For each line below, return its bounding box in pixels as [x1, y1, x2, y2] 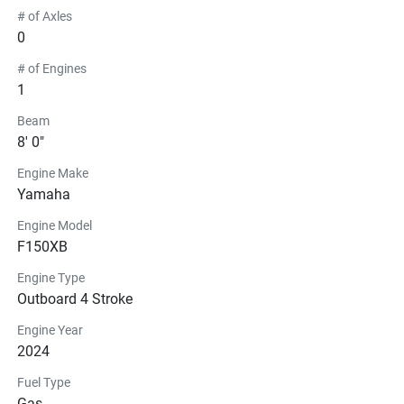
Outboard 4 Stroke [17, 289, 133, 308]
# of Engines [17, 60, 87, 76]
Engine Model [17, 217, 92, 233]
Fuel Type [17, 374, 70, 390]
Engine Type [17, 270, 85, 285]
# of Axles [17, 8, 72, 23]
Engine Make [17, 165, 88, 180]
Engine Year [17, 322, 83, 337]
